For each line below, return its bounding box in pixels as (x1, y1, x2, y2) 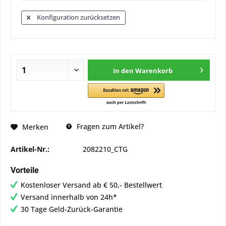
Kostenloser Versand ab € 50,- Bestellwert (21, 180, 162, 190)
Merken (22, 122, 48, 132)
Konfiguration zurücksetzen (35, 13, 120, 22)
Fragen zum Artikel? (75, 122, 144, 131)
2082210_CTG (83, 144, 128, 154)
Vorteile (11, 165, 39, 175)
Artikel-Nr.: (11, 144, 49, 154)
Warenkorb (135, 66, 173, 75)
